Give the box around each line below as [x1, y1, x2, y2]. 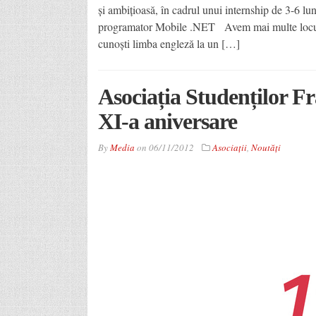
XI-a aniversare [97, 108, 237, 134]
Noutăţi [250, 140, 281, 154]
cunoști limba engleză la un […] [97, 35, 240, 51]
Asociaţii [212, 140, 247, 154]
